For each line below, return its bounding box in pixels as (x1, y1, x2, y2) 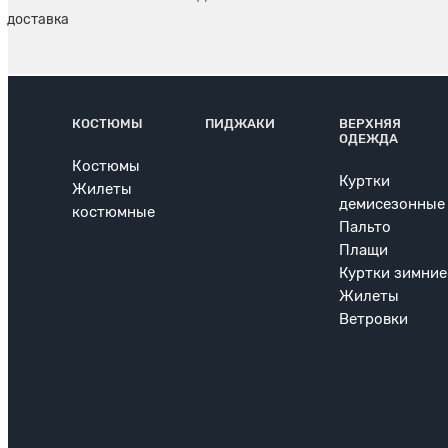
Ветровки (338, 310, 408, 329)
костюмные (72, 203, 155, 222)
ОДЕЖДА (338, 131, 398, 147)
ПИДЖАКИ (205, 116, 276, 132)
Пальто (338, 218, 391, 237)
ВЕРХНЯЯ (338, 116, 401, 132)
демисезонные (338, 195, 445, 214)
